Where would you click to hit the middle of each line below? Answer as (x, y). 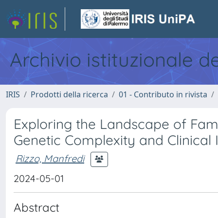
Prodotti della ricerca (69, 94)
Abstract (36, 207)
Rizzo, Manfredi (50, 158)
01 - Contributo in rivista (163, 94)
